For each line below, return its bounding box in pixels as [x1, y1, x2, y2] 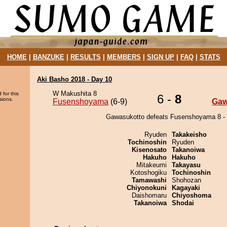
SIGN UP [146, 53, 174, 61]
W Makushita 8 [53, 90, 97, 97]
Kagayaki [172, 184, 200, 192]
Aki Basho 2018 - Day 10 [37, 75, 112, 83]
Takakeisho [172, 131, 207, 138]
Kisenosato [132, 146, 167, 154]
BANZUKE [32, 53, 64, 61]
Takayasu [172, 161, 201, 169]
